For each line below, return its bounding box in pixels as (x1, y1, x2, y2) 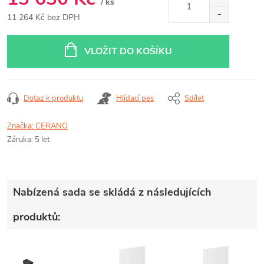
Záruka (7, 134, 31, 145)
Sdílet (184, 93, 204, 104)
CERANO (35, 120, 68, 131)
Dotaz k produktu (24, 93, 83, 104)
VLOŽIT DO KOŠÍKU (84, 44, 172, 58)
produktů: (13, 209, 60, 224)
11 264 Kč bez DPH (7, 11, 80, 23)
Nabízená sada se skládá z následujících (13, 184, 212, 199)
